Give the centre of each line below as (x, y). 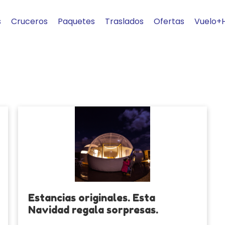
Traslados (124, 21)
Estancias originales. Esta (91, 198)
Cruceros (29, 21)
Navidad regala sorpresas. (93, 210)
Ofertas (169, 21)
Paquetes (76, 21)
